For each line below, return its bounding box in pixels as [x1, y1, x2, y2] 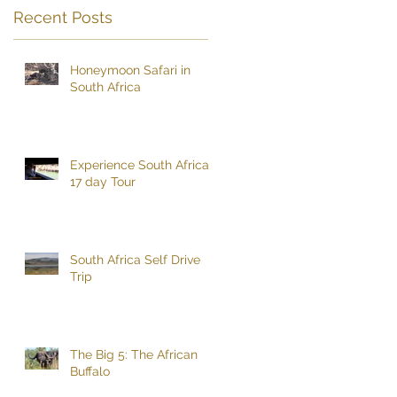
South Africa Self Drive [70, 252, 200, 267]
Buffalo [70, 363, 110, 378]
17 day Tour [70, 174, 136, 189]
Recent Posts [13, 7, 113, 27]
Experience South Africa [70, 157, 209, 172]
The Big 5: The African [70, 346, 198, 362]
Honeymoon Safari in [70, 62, 191, 77]
